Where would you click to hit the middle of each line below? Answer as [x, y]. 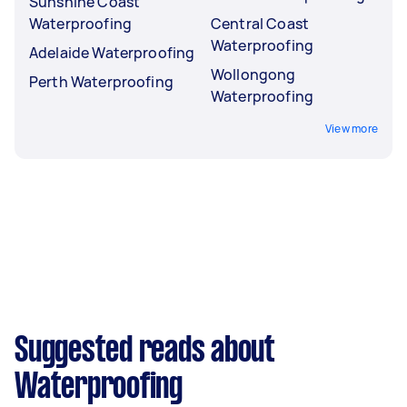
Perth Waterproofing [101, 81]
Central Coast [260, 23]
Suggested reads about [145, 351]
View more [351, 128]
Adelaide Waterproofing [112, 52]
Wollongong [253, 74]
